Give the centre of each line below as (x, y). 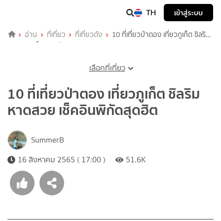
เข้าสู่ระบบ (188, 13)
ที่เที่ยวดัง (89, 34)
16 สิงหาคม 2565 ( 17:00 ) (62, 159)
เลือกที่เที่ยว (107, 68)
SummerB (48, 140)
